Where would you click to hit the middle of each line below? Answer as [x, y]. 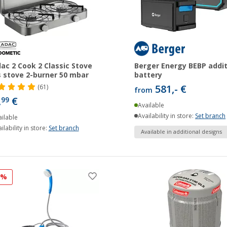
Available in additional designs [181, 132]
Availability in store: [167, 116]
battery [148, 75]
